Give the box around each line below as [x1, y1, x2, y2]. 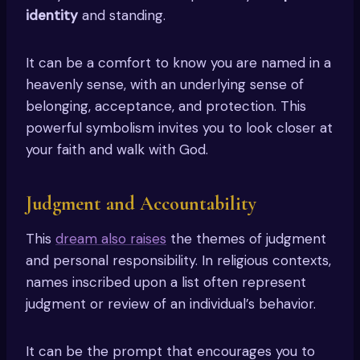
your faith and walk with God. [26, 140, 208, 158]
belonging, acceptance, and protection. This [26, 96, 306, 115]
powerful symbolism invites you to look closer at [26, 118, 333, 137]
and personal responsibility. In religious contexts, [26, 251, 331, 269]
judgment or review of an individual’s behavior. [26, 294, 316, 313]
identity [26, 6, 78, 24]
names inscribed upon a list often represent [26, 272, 306, 291]
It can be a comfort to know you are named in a [26, 53, 331, 72]
